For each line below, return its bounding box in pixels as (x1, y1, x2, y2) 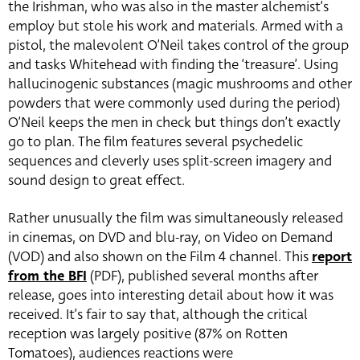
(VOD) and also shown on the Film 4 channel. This (8, 247, 312, 267)
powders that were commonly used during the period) (8, 93, 340, 113)
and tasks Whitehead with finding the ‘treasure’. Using (8, 55, 338, 75)
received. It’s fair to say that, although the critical (8, 305, 308, 325)
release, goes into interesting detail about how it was (8, 285, 333, 305)
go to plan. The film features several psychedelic (8, 132, 303, 152)
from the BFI (8, 266, 87, 286)
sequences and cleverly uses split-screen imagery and (8, 151, 332, 171)
